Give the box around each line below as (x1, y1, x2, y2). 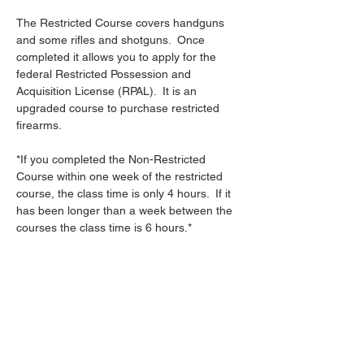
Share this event (16, 309, 142, 328)
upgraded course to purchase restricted (16, 102, 223, 115)
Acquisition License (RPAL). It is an (16, 84, 200, 97)
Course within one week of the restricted (16, 170, 226, 183)
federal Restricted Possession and (16, 67, 194, 80)
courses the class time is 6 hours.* (16, 221, 192, 234)
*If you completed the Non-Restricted (16, 153, 209, 166)
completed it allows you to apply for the (16, 50, 219, 63)
